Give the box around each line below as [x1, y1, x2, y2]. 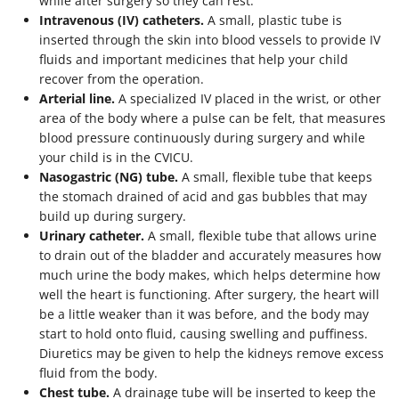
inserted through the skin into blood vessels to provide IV [39, 30, 380, 48]
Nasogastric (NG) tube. [39, 167, 178, 185]
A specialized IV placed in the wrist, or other [115, 89, 381, 107]
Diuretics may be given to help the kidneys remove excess [39, 344, 384, 362]
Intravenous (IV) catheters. [39, 11, 204, 28]
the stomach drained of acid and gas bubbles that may [39, 187, 367, 205]
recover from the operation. [39, 69, 204, 87]
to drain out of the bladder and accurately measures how [39, 246, 381, 264]
